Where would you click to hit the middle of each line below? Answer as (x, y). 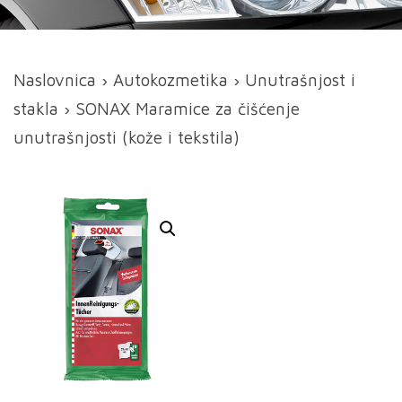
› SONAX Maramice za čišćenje (179, 109)
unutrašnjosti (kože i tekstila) (127, 137)
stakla (36, 109)
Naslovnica (55, 80)
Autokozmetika (170, 80)
